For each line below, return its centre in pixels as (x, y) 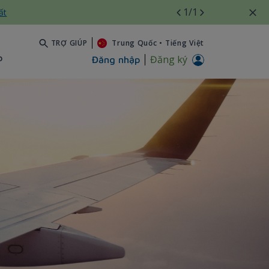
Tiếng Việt (184, 43)
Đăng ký (169, 60)
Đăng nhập (116, 60)
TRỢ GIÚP (69, 43)
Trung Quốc (134, 43)
